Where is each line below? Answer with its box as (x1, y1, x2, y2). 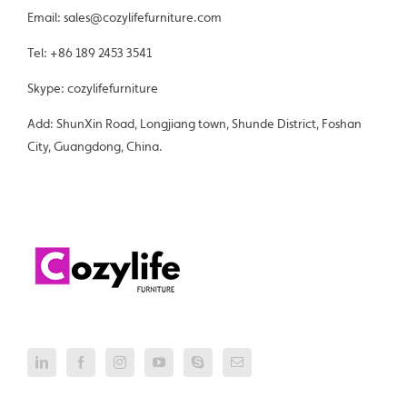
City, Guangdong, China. (27, 138, 163, 154)
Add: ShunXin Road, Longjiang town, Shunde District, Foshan (27, 115, 362, 131)
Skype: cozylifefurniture (27, 80, 158, 95)
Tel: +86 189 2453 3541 (27, 45, 152, 60)
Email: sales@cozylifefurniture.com (27, 9, 222, 25)
